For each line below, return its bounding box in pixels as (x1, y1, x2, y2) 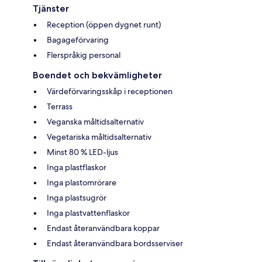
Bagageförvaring (47, 35, 109, 46)
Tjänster (33, 3, 69, 15)
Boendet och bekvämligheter (33, 70, 162, 81)
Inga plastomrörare (47, 177, 116, 188)
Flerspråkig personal (47, 50, 120, 61)
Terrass (47, 101, 73, 112)
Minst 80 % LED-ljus (47, 147, 118, 158)
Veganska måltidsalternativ (47, 116, 144, 127)
